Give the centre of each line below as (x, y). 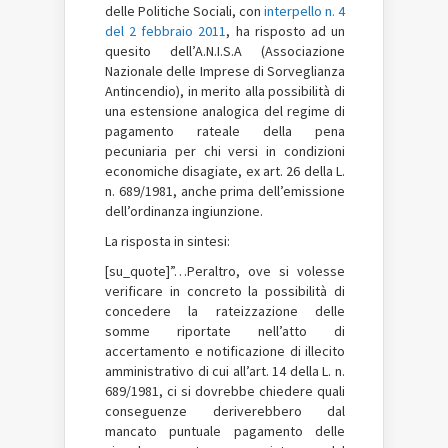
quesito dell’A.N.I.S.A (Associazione (225, 51)
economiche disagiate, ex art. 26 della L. (225, 171)
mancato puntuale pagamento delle (225, 431)
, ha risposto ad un (286, 31)
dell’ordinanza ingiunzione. (184, 211)
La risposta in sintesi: (167, 241)
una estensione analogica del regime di (225, 111)
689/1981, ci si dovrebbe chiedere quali (225, 391)
